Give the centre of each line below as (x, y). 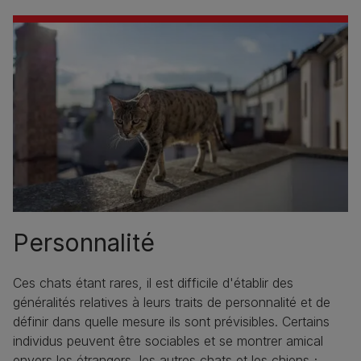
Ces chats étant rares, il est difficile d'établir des (153, 282)
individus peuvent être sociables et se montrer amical (168, 340)
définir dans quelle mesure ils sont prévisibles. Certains (171, 321)
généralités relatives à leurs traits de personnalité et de (172, 302)
